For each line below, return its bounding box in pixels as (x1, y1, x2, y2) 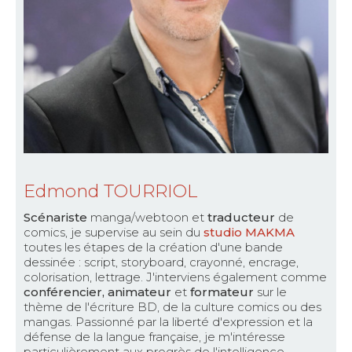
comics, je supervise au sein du (24, 225, 203, 240)
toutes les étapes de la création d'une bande (24, 240, 283, 255)
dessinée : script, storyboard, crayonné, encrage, (24, 255, 299, 270)
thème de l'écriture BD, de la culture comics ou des (24, 299, 321, 315)
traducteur (207, 210, 278, 225)
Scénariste (24, 210, 90, 225)
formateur (190, 284, 257, 300)
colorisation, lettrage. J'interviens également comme (24, 269, 327, 285)
